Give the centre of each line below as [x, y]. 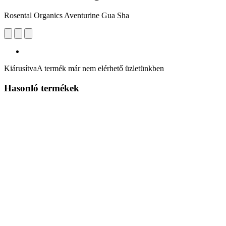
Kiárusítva [20, 68]
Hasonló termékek [42, 88]
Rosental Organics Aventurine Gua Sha [67, 15]
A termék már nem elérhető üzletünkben [100, 68]
